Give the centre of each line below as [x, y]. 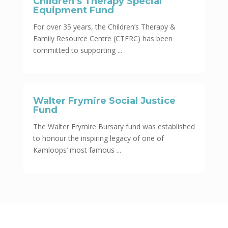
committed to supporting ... [77, 50]
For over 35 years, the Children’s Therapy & [104, 27]
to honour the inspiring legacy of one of [98, 138]
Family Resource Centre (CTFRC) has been [103, 38]
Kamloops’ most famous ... [77, 150]
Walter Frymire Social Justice [104, 101]
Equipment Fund [73, 10]
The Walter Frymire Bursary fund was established [114, 126]
